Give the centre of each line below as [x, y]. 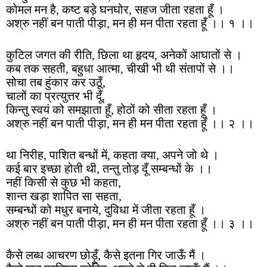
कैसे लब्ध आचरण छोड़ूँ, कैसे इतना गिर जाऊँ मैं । [106, 255]
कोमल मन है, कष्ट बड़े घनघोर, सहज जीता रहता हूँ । [115, 10]
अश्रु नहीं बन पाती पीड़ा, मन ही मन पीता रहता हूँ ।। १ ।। [130, 23]
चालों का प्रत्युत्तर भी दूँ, [55, 96]
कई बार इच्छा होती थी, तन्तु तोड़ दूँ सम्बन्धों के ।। [109, 169]
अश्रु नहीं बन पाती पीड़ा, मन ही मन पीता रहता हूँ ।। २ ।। [130, 123]
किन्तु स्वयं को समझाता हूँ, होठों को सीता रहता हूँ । [111, 110]
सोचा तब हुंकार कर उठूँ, [56, 82]
